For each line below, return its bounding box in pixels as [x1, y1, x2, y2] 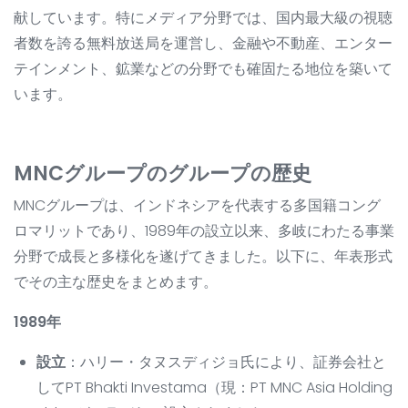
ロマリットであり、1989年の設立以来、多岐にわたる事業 [14, 220, 394, 242]
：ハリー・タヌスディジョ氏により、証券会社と [66, 352, 386, 373]
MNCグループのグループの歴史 [14, 159, 311, 189]
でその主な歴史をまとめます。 [14, 271, 218, 293]
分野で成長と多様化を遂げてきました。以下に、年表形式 [14, 246, 393, 268]
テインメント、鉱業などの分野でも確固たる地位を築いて [14, 58, 393, 80]
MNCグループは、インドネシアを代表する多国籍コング [14, 195, 381, 217]
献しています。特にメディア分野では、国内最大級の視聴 [14, 7, 393, 29]
